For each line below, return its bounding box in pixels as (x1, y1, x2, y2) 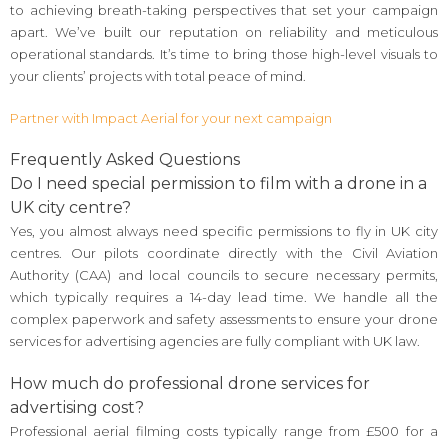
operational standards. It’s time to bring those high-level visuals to (10, 46, 438, 63)
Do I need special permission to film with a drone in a (10, 174, 427, 194)
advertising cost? (10, 397, 144, 417)
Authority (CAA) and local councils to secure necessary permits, (10, 267, 438, 284)
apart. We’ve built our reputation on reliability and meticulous (10, 24, 438, 41)
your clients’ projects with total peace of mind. (10, 68, 306, 85)
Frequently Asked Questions (10, 150, 240, 170)
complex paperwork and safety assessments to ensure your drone (10, 311, 438, 328)
